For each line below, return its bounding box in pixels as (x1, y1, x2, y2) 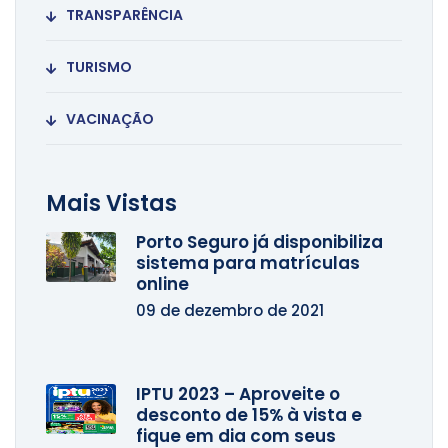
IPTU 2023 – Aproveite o (136, 382, 340, 407)
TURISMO (66, 57, 132, 78)
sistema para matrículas (136, 251, 360, 276)
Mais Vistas (46, 188, 177, 220)
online (136, 272, 189, 297)
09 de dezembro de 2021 (136, 300, 324, 322)
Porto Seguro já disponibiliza (136, 230, 383, 255)
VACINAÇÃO (66, 109, 154, 130)
